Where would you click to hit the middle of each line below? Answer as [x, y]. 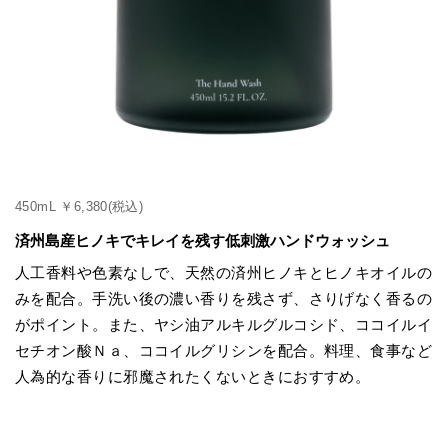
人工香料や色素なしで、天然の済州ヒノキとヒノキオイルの [224, 272]
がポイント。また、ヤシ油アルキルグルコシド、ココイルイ [224, 324]
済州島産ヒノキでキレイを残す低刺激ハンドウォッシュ [202, 241]
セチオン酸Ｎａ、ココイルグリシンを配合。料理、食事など [224, 350]
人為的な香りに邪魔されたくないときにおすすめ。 [193, 376]
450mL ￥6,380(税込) [79, 207]
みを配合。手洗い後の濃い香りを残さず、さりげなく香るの [224, 298]
